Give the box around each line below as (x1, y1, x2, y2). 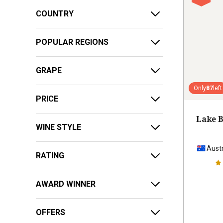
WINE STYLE (36, 122, 81, 132)
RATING (36, 151, 64, 161)
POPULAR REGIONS (36, 37, 109, 47)
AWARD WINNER (36, 179, 96, 189)
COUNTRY (36, 9, 74, 19)
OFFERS (36, 208, 65, 218)
